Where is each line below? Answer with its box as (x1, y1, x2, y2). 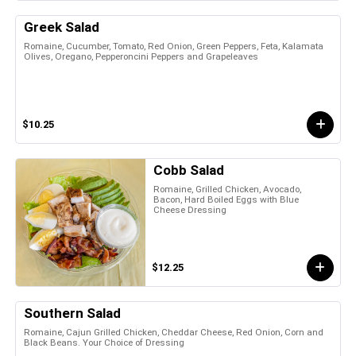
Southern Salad (24, 304, 121, 321)
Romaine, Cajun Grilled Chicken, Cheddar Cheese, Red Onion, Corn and (24, 326, 323, 338)
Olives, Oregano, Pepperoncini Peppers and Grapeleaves (24, 50, 258, 62)
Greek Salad (24, 18, 99, 35)
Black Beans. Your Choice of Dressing (24, 336, 184, 348)
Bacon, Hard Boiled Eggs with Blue (153, 193, 300, 205)
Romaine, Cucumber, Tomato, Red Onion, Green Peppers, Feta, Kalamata (24, 40, 323, 52)
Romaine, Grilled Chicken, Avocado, (153, 183, 302, 195)
